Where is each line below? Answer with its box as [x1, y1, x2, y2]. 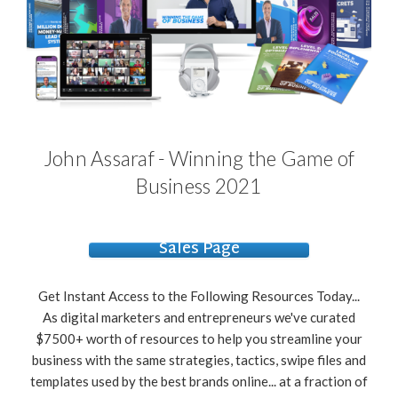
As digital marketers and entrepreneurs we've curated [43, 308, 355, 325]
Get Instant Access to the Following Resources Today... [38, 287, 360, 304]
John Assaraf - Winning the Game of [43, 146, 355, 171]
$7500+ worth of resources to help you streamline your [36, 330, 362, 346]
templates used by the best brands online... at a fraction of [30, 372, 368, 389]
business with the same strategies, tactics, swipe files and [32, 351, 366, 368]
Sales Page [158, 235, 240, 264]
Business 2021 [136, 173, 262, 198]
